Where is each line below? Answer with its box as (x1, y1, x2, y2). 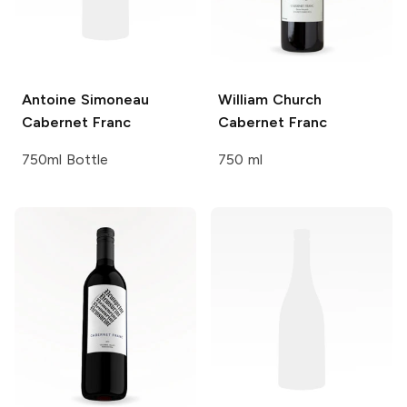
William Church (218, 91, 322, 109)
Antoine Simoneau (22, 91, 149, 109)
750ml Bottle (22, 151, 108, 169)
